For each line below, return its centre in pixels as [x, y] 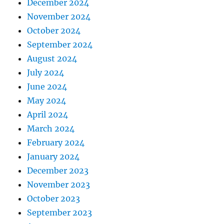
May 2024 [47, 100]
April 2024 [48, 114]
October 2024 [54, 30]
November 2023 [59, 184]
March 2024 [51, 128]
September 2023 [60, 212]
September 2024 [60, 44]
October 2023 [54, 198]
